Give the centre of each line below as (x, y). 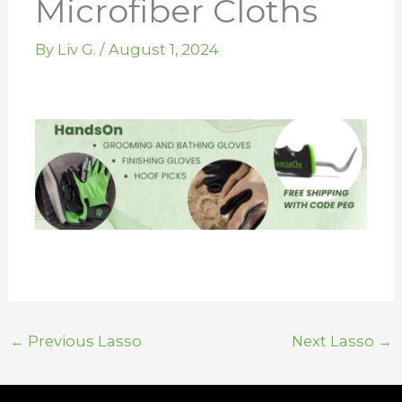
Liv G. (78, 49)
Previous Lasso (83, 341)
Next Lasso (335, 341)
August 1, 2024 (163, 49)
